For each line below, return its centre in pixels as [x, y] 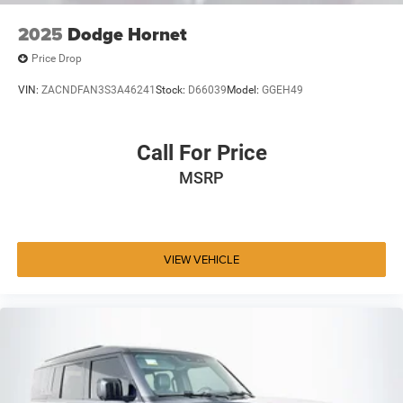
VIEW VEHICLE [201, 260]
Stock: [172, 90]
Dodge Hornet [127, 34]
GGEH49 [282, 90]
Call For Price [201, 152]
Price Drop [57, 59]
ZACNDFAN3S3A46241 [99, 90]
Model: [244, 90]
